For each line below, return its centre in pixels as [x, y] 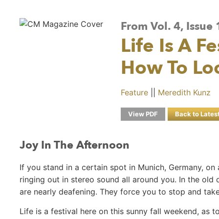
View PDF [143, 114]
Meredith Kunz [185, 92]
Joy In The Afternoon [75, 145]
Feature [135, 92]
